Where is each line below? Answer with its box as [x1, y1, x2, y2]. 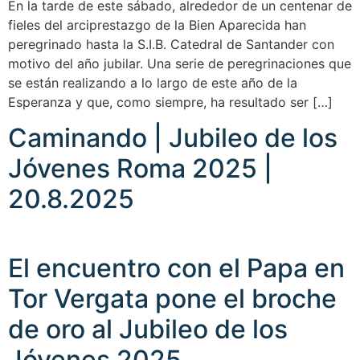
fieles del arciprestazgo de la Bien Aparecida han [8, 16, 306, 33]
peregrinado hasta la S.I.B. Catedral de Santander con [8, 35, 334, 52]
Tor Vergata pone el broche [8, 282, 337, 314]
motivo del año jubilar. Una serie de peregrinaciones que [8, 55, 351, 72]
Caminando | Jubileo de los [8, 121, 337, 153]
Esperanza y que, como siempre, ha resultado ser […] [8, 93, 333, 110]
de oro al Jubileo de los [8, 313, 288, 345]
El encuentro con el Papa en [8, 252, 345, 284]
